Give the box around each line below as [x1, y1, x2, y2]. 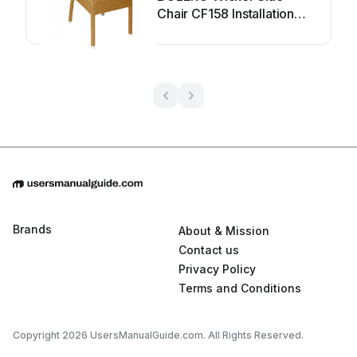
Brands [13, 222, 52, 237]
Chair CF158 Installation [157, 6, 295, 22]
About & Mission [178, 224, 269, 238]
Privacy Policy [178, 262, 256, 277]
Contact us [178, 243, 239, 257]
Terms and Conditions [178, 281, 301, 296]
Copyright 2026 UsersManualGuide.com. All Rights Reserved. [13, 329, 304, 342]
